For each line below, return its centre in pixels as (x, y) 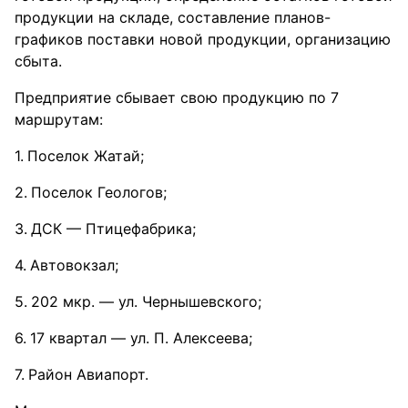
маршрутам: (59, 119)
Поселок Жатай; (86, 156)
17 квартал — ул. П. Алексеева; (141, 338)
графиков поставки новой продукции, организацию (203, 39)
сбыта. (38, 61)
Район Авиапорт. (88, 374)
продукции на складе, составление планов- (173, 17)
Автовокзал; (74, 265)
